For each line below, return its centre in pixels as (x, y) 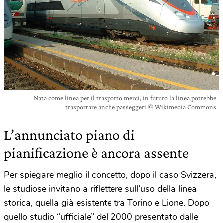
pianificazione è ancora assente (96, 152)
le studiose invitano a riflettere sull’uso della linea (100, 188)
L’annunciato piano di (69, 134)
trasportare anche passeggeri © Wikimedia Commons (141, 106)
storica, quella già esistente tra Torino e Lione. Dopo (107, 202)
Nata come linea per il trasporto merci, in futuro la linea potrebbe (125, 97)
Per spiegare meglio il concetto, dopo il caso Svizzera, (110, 174)
